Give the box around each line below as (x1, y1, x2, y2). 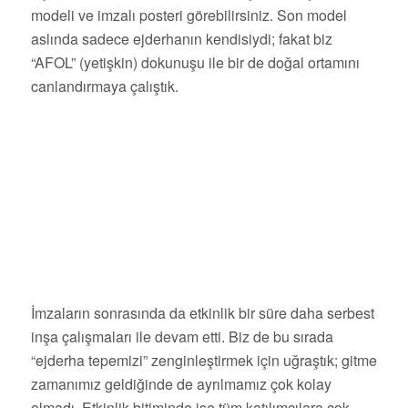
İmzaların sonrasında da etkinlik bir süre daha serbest (30, 301, 374, 323)
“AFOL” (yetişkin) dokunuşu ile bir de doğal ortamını (30, 52, 360, 74)
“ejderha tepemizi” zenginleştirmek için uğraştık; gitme (30, 349, 377, 371)
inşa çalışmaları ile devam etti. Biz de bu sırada (30, 325, 333, 347)
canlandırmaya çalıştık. (30, 76, 178, 97)
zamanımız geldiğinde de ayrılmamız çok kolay (30, 372, 331, 394)
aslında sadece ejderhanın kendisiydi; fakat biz (30, 28, 332, 50)
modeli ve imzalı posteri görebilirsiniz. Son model (30, 5, 347, 26)
